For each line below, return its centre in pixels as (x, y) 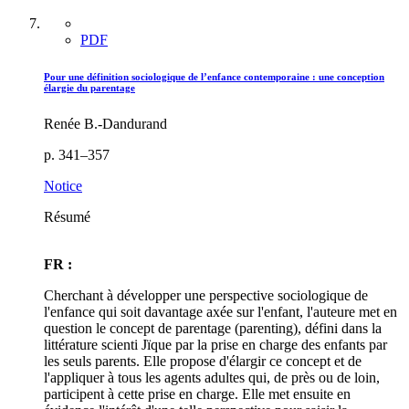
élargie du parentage (89, 87)
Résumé (67, 216)
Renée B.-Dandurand (105, 123)
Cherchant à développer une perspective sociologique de (206, 295)
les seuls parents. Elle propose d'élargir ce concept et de (203, 361)
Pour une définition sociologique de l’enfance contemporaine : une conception (214, 76)
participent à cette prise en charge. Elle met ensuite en (197, 393)
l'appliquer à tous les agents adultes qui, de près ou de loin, (212, 377)
